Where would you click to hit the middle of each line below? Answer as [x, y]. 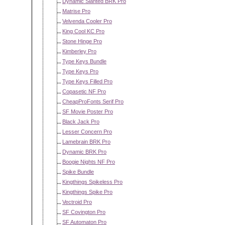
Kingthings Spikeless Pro [92, 182]
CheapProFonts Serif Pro [93, 101]
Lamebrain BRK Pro [86, 142]
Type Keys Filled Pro [87, 81]
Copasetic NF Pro [84, 91]
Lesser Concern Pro [87, 132]
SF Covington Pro [84, 212]
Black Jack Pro [81, 122]
